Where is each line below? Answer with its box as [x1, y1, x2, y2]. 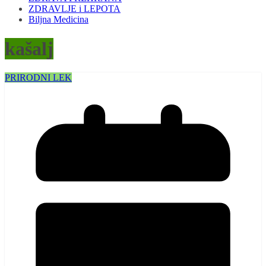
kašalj [5, 37, 53, 59]
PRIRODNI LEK [5, 72, 72, 83]
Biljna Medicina [28, 14, 88, 25]
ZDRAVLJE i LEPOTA [28, 4, 121, 14]
